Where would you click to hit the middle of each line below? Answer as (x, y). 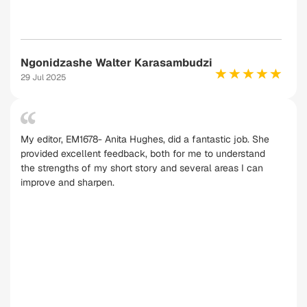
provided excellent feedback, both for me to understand (143, 153)
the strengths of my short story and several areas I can (142, 168)
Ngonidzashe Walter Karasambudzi (116, 63)
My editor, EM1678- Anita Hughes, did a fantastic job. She (145, 139)
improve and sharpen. (67, 182)
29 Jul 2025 (44, 77)
